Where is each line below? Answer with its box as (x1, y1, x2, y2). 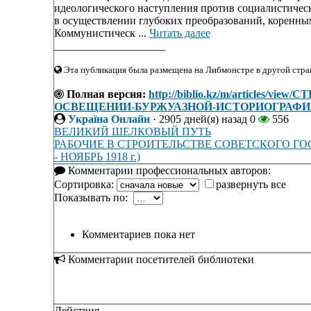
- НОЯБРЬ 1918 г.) (54, 151, 140, 163)
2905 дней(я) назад (159, 113, 247, 126)
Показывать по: (54, 192, 133, 204)
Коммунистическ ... (54, 27, 149, 40)
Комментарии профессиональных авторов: (65, 165, 271, 177)
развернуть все (216, 178, 286, 191)
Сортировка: (54, 178, 117, 191)
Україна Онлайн (68, 113, 150, 126)
